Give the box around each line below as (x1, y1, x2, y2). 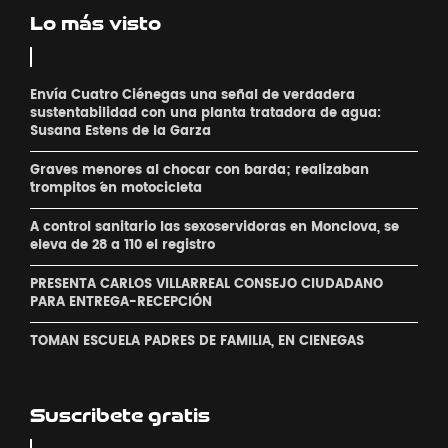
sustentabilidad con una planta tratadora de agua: (30, 103, 381, 125)
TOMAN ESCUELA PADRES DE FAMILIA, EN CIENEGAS (30, 331, 364, 353)
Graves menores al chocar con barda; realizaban (30, 160, 369, 182)
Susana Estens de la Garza (30, 121, 211, 143)
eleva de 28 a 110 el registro (30, 235, 215, 257)
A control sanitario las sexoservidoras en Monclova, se (30, 217, 399, 239)
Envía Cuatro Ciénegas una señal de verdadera (30, 85, 355, 107)
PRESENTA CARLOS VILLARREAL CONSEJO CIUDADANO (30, 274, 383, 296)
